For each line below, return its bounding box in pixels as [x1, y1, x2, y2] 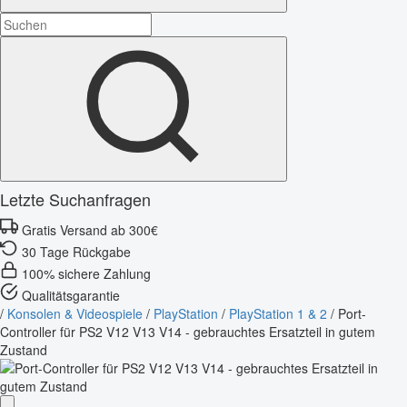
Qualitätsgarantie [22, 285, 120, 304]
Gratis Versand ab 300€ [22, 220, 158, 239]
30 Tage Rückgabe [22, 242, 131, 261]
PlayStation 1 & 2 [229, 303, 327, 323]
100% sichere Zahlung [22, 263, 151, 283]
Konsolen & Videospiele [7, 303, 143, 323]
